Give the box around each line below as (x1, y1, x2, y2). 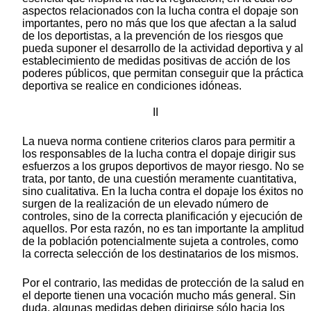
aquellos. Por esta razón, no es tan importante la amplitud (22, 223, 304, 235)
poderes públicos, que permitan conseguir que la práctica (22, 67, 303, 80)
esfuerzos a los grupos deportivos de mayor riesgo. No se (22, 160, 304, 173)
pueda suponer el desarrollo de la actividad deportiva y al (22, 42, 303, 55)
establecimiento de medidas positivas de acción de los (22, 55, 290, 67)
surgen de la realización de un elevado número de (22, 198, 269, 210)
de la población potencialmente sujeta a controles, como (22, 235, 299, 248)
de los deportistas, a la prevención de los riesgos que (22, 30, 283, 42)
